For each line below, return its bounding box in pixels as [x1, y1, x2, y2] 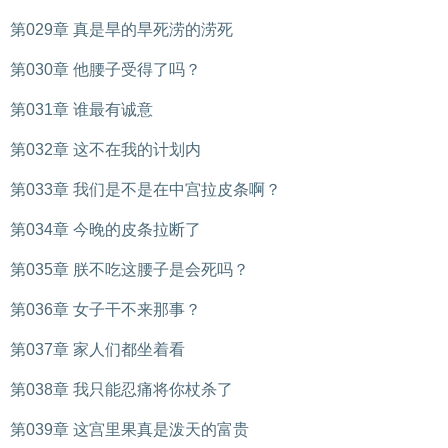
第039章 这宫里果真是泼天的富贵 [10, 421, 249, 438]
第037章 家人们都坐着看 [10, 341, 185, 358]
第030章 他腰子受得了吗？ [10, 61, 201, 78]
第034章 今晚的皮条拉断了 [10, 221, 201, 238]
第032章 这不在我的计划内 [10, 141, 201, 158]
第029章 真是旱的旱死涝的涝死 [10, 21, 233, 38]
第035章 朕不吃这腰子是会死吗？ [10, 261, 249, 278]
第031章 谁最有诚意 [10, 101, 153, 118]
